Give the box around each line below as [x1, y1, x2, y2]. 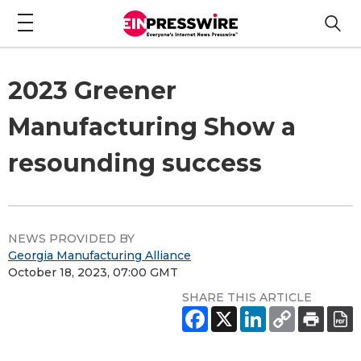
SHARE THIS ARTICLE [182, 289, 312, 305]
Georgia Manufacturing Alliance [8, 247, 191, 263]
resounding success [8, 147, 262, 178]
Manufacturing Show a [8, 111, 296, 142]
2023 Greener [8, 75, 176, 106]
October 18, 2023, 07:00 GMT [8, 264, 178, 280]
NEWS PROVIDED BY [8, 230, 135, 246]
